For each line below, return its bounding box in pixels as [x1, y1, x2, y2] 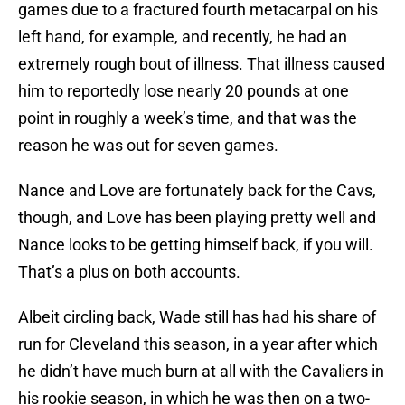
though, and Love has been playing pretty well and [18, 208, 376, 228]
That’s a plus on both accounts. [18, 262, 240, 282]
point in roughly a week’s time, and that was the [18, 108, 357, 128]
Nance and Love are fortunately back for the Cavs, [18, 181, 376, 201]
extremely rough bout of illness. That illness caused [18, 54, 385, 74]
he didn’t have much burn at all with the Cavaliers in [18, 362, 384, 381]
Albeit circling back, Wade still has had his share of [18, 307, 376, 327]
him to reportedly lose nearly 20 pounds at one [18, 81, 349, 101]
